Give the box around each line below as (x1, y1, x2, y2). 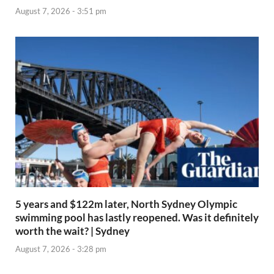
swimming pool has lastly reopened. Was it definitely (15, 211, 259, 224)
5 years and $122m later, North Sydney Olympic (15, 198, 237, 211)
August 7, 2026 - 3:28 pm (15, 243, 106, 254)
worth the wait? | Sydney (15, 224, 130, 238)
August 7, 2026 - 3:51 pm (15, 6, 106, 17)
